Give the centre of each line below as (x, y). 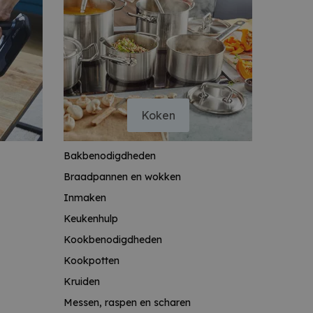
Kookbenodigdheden (113, 240)
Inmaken (85, 198)
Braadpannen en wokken (122, 177)
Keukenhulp (91, 219)
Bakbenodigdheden (110, 156)
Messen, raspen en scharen (127, 303)
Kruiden (82, 282)
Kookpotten (92, 261)
